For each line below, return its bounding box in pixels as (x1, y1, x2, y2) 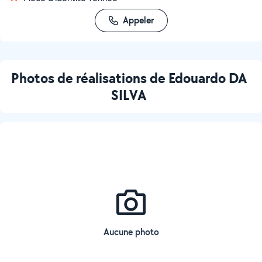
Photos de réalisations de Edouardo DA (11, 68, 247, 87)
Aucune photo (103, 226, 159, 238)
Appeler (122, 14, 154, 26)
